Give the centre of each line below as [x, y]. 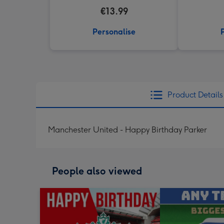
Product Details [195, 95]
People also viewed [97, 171]
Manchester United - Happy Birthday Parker [127, 130]
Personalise [114, 32]
